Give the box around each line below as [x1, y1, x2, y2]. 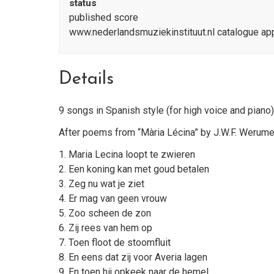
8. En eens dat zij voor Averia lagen [59, 251, 207, 264]
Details [59, 70, 114, 88]
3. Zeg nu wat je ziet [59, 178, 144, 190]
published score [69, 11, 138, 23]
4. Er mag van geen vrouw [59, 193, 167, 205]
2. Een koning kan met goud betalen [59, 163, 209, 176]
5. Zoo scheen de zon [59, 207, 151, 220]
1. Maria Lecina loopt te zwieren [59, 149, 195, 161]
